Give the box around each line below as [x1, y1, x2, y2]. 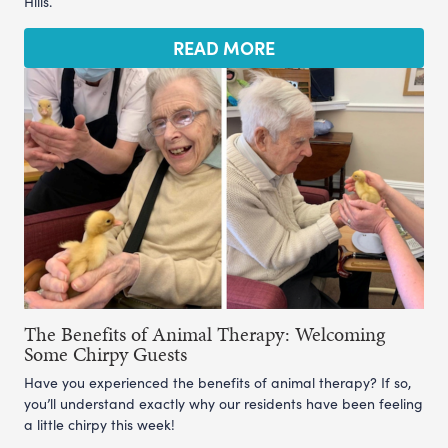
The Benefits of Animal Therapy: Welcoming [24, 319, 385, 348]
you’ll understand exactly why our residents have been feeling [24, 393, 423, 413]
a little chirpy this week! [24, 414, 175, 434]
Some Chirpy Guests [24, 339, 187, 368]
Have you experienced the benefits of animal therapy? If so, [24, 372, 411, 392]
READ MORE [173, 34, 275, 60]
